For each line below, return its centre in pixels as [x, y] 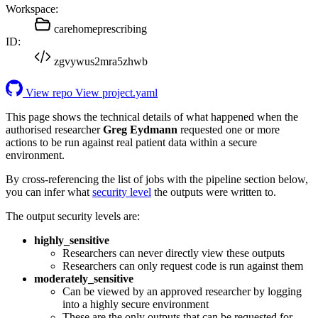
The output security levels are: [73, 216]
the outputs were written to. [214, 192]
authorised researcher [54, 129]
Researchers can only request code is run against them [183, 265]
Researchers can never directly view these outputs [174, 253]
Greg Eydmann [140, 129]
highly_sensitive [72, 240]
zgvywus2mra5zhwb [101, 61]
